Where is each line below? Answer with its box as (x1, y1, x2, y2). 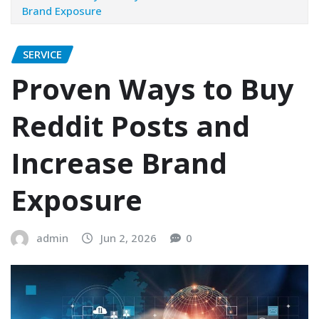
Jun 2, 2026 (100, 230, 157, 245)
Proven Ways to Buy (11, 68, 294, 108)
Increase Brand (11, 142, 227, 182)
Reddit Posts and (11, 105, 250, 145)
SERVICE (23, 47, 62, 62)
